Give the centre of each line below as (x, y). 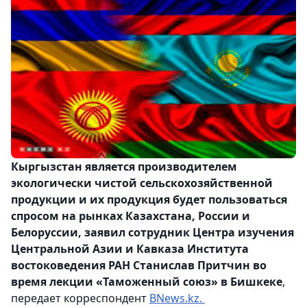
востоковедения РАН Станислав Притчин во (139, 266)
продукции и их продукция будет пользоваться (149, 200)
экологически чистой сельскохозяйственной (142, 183)
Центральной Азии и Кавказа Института (130, 249)
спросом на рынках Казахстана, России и (131, 216)
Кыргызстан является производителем (124, 167)
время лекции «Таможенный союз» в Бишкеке (147, 282)
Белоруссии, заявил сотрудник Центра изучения (152, 233)
